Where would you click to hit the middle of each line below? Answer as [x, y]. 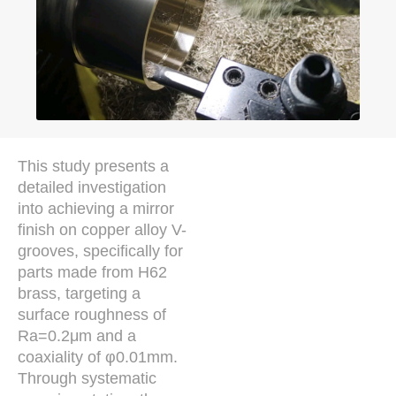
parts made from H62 [92, 272]
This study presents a [93, 166]
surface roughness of [92, 314]
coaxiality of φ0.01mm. [98, 357]
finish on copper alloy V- [102, 229]
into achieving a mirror [96, 208]
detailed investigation [92, 187]
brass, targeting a [79, 293]
